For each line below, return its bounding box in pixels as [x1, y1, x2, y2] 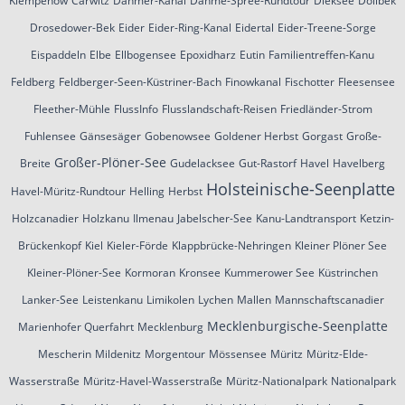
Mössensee [208, 345, 267, 362]
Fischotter [284, 73, 334, 89]
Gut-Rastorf [239, 155, 297, 171]
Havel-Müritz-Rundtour [10, 183, 126, 199]
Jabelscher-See [176, 210, 252, 226]
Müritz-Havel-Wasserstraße [83, 372, 222, 389]
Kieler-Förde [107, 237, 168, 253]
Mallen [236, 291, 271, 307]
